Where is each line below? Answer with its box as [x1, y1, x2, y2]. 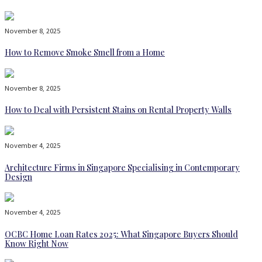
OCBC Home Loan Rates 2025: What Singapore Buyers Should [5, 228, 238, 240]
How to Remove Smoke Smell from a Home [5, 47, 165, 58]
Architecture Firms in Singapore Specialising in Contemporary [5, 161, 240, 173]
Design [5, 171, 32, 182]
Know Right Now [5, 237, 68, 249]
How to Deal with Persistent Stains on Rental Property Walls [5, 104, 232, 116]
